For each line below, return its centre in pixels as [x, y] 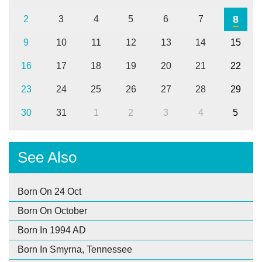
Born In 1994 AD [52, 230]
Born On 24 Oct [49, 192]
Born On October [52, 211]
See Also [47, 158]
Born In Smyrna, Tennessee [75, 250]
